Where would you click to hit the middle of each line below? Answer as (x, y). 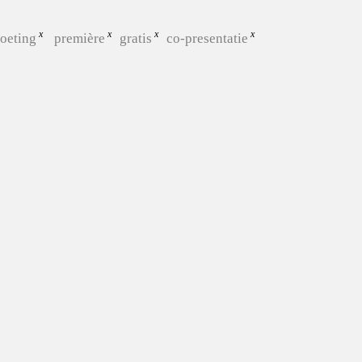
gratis (135, 38)
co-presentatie (207, 38)
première (79, 38)
